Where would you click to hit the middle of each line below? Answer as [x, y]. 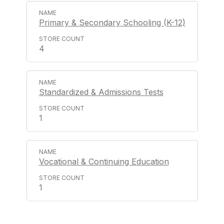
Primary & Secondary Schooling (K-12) [112, 22]
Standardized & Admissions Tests [101, 92]
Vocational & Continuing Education [104, 161]
